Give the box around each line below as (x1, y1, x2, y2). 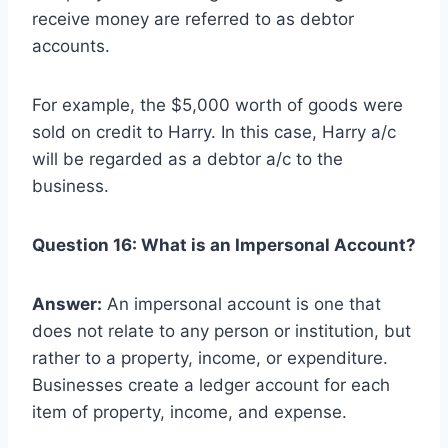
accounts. (32, 35, 110, 56)
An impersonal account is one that (102, 293, 381, 314)
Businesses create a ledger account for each (32, 374, 390, 395)
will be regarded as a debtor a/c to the (32, 148, 343, 169)
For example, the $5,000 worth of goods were (32, 94, 403, 115)
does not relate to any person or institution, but (32, 320, 411, 341)
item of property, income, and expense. (32, 401, 347, 422)
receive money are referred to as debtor (32, 8, 354, 29)
